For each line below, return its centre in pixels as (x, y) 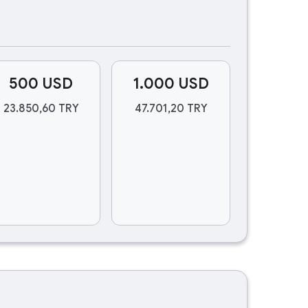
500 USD (41, 84)
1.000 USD (171, 84)
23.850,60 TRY (41, 109)
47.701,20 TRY (171, 109)
